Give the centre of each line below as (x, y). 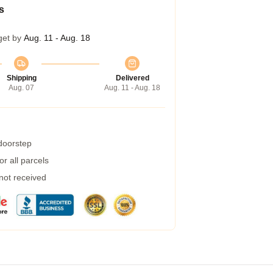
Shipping (21, 78)
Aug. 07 (21, 88)
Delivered (132, 78)
